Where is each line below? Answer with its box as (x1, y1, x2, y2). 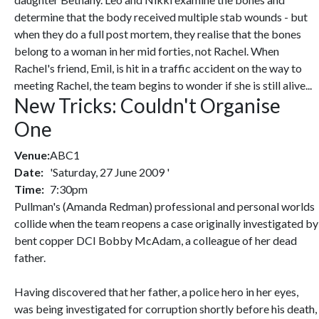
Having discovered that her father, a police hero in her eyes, (14, 285, 298, 298)
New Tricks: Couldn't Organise (14, 93, 281, 117)
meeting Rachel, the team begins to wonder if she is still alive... (14, 78, 312, 92)
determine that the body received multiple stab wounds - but (14, 10, 308, 23)
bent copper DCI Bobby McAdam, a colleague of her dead (14, 234, 297, 247)
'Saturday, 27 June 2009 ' (50, 165, 169, 179)
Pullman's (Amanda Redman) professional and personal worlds (14, 199, 315, 213)
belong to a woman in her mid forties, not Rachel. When (14, 44, 279, 58)
